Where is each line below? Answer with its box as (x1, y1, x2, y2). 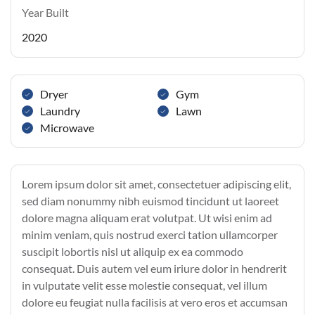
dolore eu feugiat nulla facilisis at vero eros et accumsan (22, 295, 288, 309)
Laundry (40, 104, 80, 118)
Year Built (22, 6, 69, 20)
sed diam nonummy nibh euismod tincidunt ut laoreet (22, 194, 279, 208)
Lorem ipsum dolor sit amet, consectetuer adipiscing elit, (22, 177, 291, 191)
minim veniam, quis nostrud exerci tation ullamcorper (22, 228, 278, 242)
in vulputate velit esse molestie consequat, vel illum (22, 278, 267, 292)
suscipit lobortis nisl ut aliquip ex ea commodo (22, 245, 243, 259)
